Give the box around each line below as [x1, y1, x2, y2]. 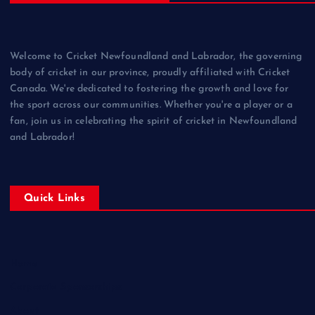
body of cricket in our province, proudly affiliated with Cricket [10, 67, 290, 79]
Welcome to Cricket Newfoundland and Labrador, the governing [10, 51, 303, 63]
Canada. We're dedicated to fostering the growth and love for [10, 84, 289, 95]
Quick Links [24, 193, 85, 204]
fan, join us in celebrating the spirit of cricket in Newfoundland [10, 116, 297, 127]
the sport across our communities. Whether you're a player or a [10, 100, 292, 111]
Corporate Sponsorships [10, 282, 122, 293]
